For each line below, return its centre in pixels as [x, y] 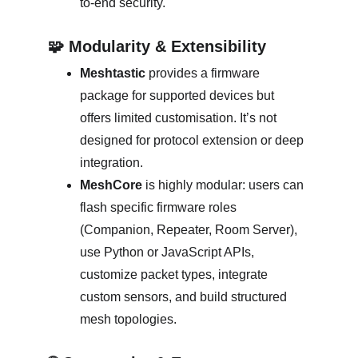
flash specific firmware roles [160, 207]
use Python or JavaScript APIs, [169, 252]
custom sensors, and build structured [185, 297]
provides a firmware [204, 73]
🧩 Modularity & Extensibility [157, 46]
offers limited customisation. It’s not [180, 118]
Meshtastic [113, 73]
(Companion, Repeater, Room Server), [190, 230]
